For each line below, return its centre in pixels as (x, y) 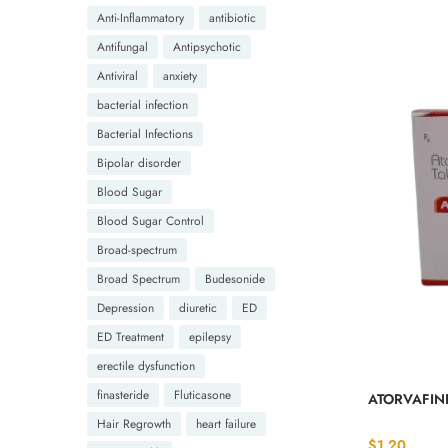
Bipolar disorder (139, 162)
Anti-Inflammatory (140, 17)
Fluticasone (202, 394)
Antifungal (122, 46)
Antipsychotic (207, 46)
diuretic (198, 307)
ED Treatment (130, 336)
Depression (125, 307)
